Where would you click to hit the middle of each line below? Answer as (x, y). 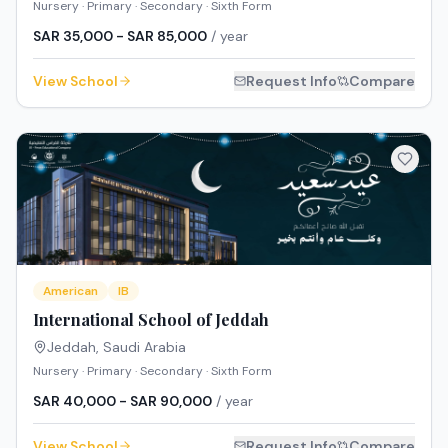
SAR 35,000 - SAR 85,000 (120, 36)
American (70, 290)
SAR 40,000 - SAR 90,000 (122, 400)
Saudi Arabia (144, 346)
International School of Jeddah (151, 319)
